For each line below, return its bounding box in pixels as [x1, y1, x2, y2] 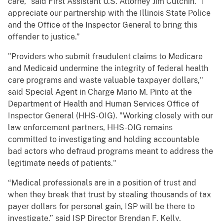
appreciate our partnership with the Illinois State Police [8, 8, 211, 18]
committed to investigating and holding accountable [8, 135, 199, 145]
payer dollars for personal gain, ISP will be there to [8, 202, 195, 212]
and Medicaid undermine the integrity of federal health [8, 64, 208, 74]
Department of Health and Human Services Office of [8, 99, 199, 109]
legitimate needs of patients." [8, 158, 116, 168]
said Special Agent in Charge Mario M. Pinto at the [8, 87, 192, 97]
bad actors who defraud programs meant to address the [8, 147, 213, 156]
